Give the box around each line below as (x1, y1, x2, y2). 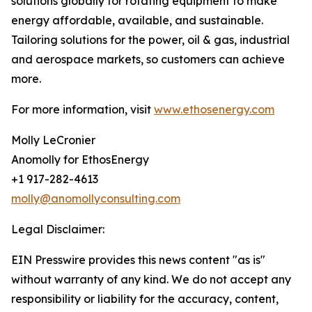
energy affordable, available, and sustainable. (11, 13, 263, 27)
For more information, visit (11, 102, 154, 116)
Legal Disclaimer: (11, 222, 104, 236)
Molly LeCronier (11, 133, 95, 147)
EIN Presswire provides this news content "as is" (11, 253, 265, 267)
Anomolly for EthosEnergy (11, 153, 149, 166)
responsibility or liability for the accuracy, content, (11, 292, 279, 306)
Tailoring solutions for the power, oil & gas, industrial (11, 33, 290, 47)
